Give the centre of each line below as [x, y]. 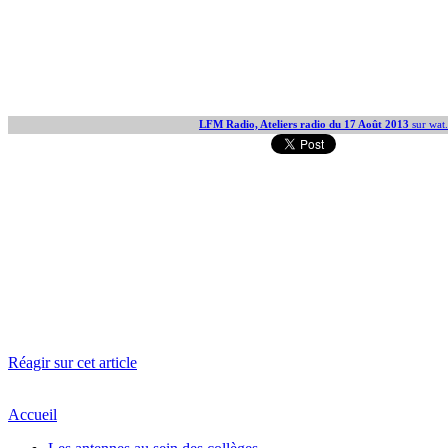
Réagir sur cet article [72, 362]
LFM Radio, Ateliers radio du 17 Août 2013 [304, 124]
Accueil [32, 414]
